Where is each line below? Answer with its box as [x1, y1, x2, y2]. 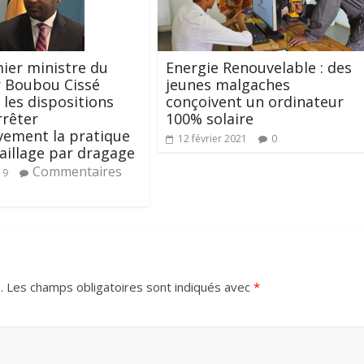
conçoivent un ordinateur [166, 91, 344, 111]
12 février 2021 [178, 131, 247, 145]
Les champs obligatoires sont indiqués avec [3, 279, 253, 296]
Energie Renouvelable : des [166, 57, 352, 77]
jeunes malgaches [166, 74, 290, 94]
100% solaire [166, 108, 253, 128]
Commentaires [32, 162, 122, 181]
